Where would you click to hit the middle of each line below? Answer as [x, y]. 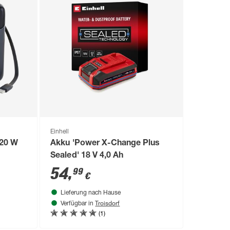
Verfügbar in [78, 204]
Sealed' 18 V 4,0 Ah [87, 156]
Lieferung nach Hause [91, 193]
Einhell [60, 132]
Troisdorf [108, 203]
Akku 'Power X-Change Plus [105, 143]
